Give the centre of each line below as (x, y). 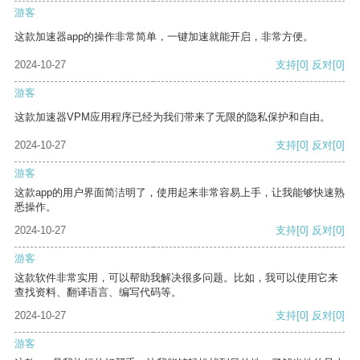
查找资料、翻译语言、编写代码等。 (98, 292)
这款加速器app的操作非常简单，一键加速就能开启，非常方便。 (164, 37)
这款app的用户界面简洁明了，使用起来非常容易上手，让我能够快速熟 (180, 193)
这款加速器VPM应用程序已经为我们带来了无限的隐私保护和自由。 (172, 117)
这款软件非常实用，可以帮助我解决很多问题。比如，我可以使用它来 (176, 278)
